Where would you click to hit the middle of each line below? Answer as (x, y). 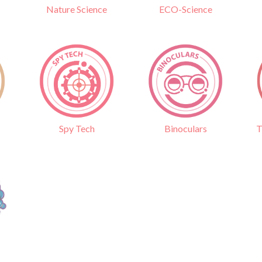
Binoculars (185, 128)
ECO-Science (185, 9)
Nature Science (77, 9)
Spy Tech (77, 129)
